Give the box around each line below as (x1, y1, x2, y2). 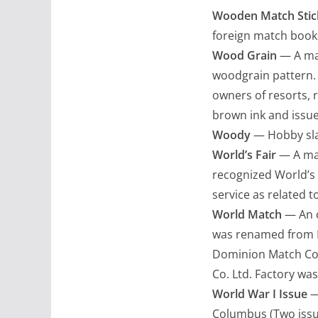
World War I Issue (212, 285, 307, 302)
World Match (212, 206, 282, 222)
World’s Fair (212, 146, 276, 163)
